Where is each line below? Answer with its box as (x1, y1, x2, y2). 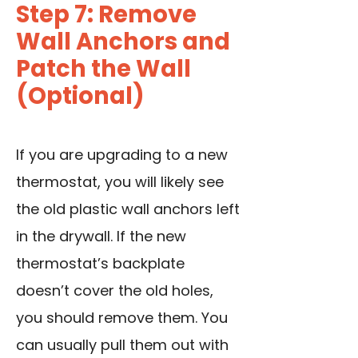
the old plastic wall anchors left (16, 199, 240, 220)
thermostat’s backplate (16, 253, 185, 274)
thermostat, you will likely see (16, 172, 224, 193)
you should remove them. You (16, 308, 228, 328)
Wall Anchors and (16, 26, 230, 58)
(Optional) (16, 80, 145, 113)
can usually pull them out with (16, 335, 229, 356)
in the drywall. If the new (16, 226, 186, 247)
